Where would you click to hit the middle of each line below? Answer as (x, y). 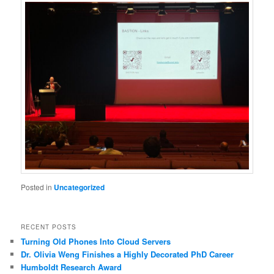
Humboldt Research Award (72, 267)
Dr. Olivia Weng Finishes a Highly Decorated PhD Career (128, 254)
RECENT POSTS (49, 227)
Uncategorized (80, 187)
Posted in (37, 187)
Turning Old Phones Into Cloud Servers (96, 241)
